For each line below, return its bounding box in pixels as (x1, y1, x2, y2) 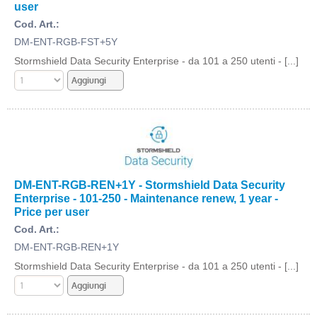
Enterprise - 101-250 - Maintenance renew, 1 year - (14, 192, 278, 204)
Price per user (14, 205, 89, 218)
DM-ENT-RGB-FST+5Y (14, 36, 117, 47)
